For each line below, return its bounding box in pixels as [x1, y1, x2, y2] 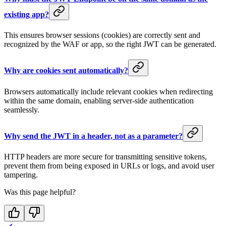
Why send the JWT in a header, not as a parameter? [4, 131, 183, 140]
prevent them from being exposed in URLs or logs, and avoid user [4, 161, 214, 171]
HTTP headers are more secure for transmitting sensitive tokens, [4, 152, 207, 161]
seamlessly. [4, 105, 39, 114]
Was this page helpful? [4, 188, 76, 197]
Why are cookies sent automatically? [4, 66, 128, 75]
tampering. [4, 171, 38, 180]
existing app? [4, 10, 49, 19]
